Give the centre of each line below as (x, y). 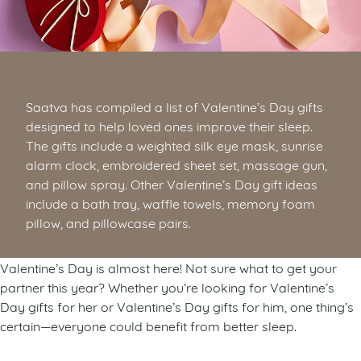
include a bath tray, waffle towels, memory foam (170, 203)
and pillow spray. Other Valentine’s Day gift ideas (172, 184)
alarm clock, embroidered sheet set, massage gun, (176, 164)
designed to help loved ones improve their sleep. (169, 126)
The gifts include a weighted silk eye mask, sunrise (174, 145)
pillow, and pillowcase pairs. (108, 222)
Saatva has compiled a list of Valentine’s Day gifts (174, 106)
